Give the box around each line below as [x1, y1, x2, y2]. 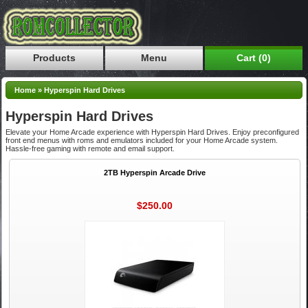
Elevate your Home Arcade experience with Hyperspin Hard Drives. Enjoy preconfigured [5, 127, 300, 136]
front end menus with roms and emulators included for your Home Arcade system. [5, 135, 278, 144]
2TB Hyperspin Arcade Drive [103, 168, 206, 177]
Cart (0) [236, 52, 271, 63]
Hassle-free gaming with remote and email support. [5, 144, 175, 153]
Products [33, 52, 76, 63]
